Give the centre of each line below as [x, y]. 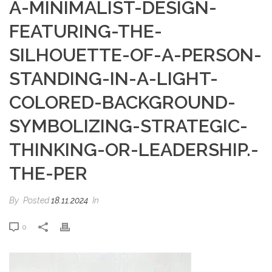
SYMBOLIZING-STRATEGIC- [128, 126]
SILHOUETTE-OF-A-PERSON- [135, 55]
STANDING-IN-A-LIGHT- [114, 79]
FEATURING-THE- [86, 31]
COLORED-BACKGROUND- [122, 102]
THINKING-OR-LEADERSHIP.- [134, 150]
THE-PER [48, 173]
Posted [36, 200]
